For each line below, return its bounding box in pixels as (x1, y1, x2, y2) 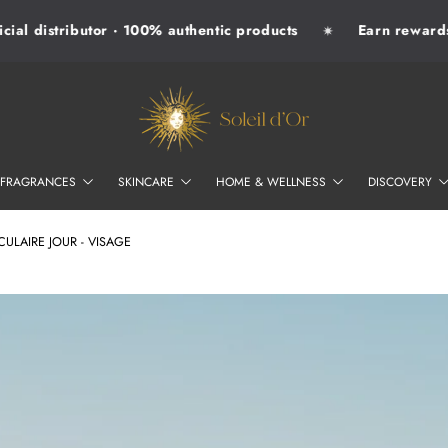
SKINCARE (117, 172, 178, 191)
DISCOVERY (367, 172, 436, 191)
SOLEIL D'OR (138, 74, 218, 95)
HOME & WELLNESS (215, 172, 330, 191)
